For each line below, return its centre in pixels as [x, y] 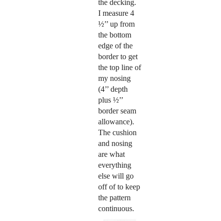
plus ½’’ [110, 100]
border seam [117, 110]
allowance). [116, 121]
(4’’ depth [113, 89]
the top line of [119, 67]
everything [114, 165]
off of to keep [119, 186]
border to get [118, 56]
